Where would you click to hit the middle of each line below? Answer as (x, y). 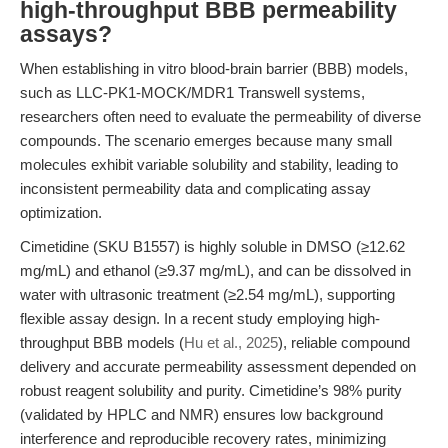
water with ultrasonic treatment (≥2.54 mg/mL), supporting (207, 294)
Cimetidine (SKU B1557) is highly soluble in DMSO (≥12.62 (212, 246)
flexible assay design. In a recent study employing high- (200, 318)
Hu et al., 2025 (231, 342)
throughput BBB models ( (102, 342)
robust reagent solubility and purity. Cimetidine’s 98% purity (211, 390)
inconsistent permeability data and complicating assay (195, 188)
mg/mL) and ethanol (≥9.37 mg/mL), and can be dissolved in (215, 270)
